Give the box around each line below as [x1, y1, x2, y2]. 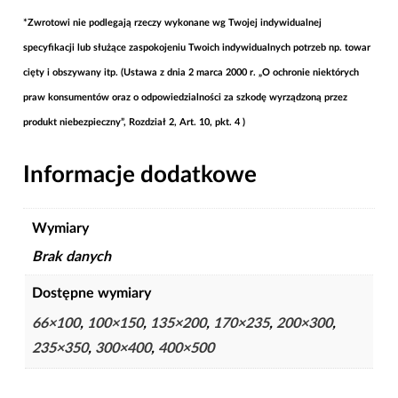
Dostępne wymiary [31, 285, 151, 300]
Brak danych [31, 249, 111, 264]
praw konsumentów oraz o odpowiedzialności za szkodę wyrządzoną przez [22, 92, 347, 102]
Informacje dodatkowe [22, 163, 257, 187]
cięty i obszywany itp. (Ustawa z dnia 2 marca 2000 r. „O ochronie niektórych [22, 67, 359, 77]
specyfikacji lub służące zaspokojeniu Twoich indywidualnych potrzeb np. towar [22, 42, 370, 52]
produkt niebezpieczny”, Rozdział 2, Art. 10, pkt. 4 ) [22, 116, 245, 127]
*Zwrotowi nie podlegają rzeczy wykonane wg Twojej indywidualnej [22, 17, 322, 28]
